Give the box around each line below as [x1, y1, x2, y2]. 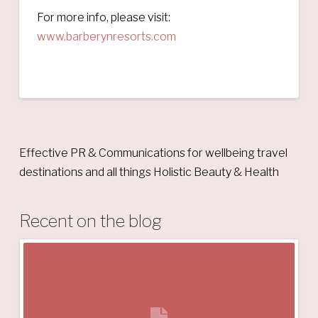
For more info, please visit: [36, 10, 170, 24]
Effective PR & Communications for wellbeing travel [18, 146, 287, 160]
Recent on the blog [18, 210, 162, 231]
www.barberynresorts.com [36, 29, 176, 43]
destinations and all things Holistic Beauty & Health [18, 165, 279, 179]
